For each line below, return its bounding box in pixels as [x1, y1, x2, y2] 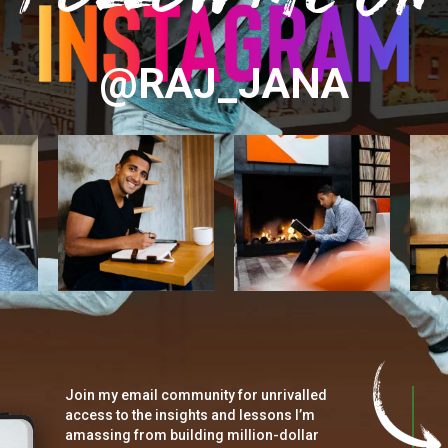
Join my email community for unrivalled [65, 386, 328, 403]
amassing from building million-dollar [65, 426, 320, 443]
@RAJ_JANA [99, 58, 349, 109]
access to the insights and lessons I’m [65, 406, 316, 423]
